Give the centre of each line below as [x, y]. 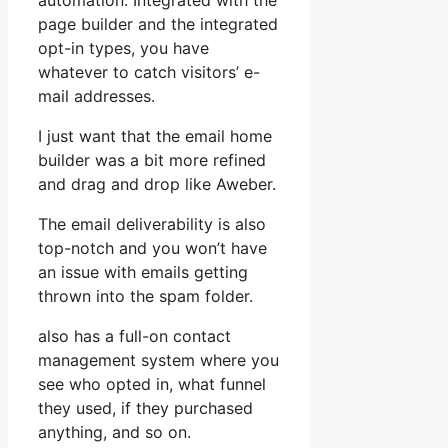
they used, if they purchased [145, 408]
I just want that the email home [155, 136]
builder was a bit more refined [152, 160]
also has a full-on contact [134, 336]
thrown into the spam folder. [145, 296]
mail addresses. [96, 96]
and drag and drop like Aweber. [157, 184]
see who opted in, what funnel [152, 384]
